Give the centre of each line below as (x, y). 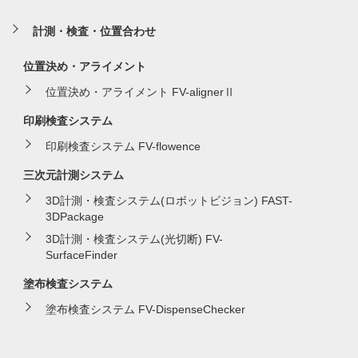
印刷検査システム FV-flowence (123, 146)
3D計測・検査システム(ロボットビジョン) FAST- (169, 200)
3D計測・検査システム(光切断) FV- (134, 239)
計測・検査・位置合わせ (94, 31)
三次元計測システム (73, 175)
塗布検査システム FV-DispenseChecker (145, 309)
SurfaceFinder (81, 255)
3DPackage (74, 216)
